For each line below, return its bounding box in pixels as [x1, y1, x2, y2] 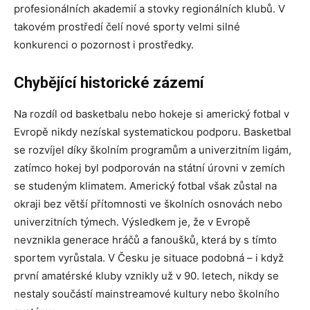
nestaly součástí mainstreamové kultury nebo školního [14, 286, 280, 300]
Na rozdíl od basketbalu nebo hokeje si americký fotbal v [14, 107, 289, 120]
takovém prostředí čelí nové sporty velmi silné [14, 19, 240, 33]
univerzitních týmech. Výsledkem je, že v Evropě [14, 215, 250, 228]
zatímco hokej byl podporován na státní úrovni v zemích [14, 161, 285, 174]
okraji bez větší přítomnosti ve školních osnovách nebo [14, 197, 282, 210]
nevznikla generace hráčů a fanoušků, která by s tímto [14, 232, 277, 246]
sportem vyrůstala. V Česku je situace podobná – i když [14, 250, 284, 264]
